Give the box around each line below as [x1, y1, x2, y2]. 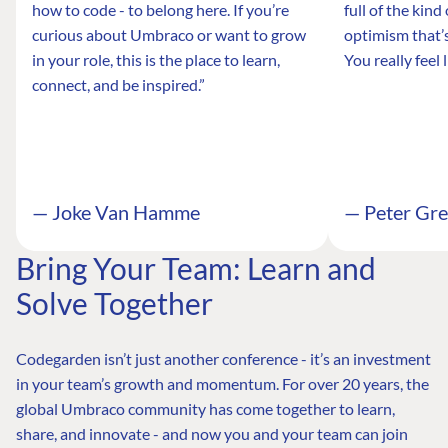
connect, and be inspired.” [32, 74, 205, 94]
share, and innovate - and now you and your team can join [16, 423, 408, 443]
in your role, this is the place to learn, [32, 49, 280, 69]
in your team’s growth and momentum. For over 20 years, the [16, 373, 429, 393]
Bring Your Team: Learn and [16, 249, 376, 286]
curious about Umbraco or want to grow [32, 24, 306, 44]
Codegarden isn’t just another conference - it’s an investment [16, 348, 431, 368]
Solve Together [16, 284, 213, 321]
